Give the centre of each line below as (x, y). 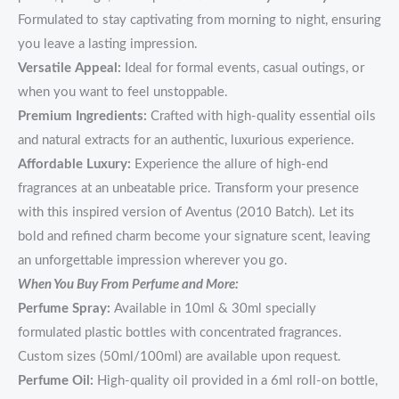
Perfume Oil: (56, 380)
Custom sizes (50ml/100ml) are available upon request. (179, 356)
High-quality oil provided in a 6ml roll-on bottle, (236, 380)
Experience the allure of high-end (229, 164)
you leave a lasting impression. (108, 44)
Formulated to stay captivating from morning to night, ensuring (199, 20)
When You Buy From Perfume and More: (128, 284)
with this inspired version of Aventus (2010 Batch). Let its (186, 212)
